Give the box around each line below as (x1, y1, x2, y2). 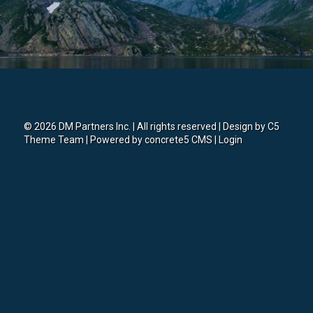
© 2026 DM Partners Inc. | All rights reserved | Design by (23, 121, 268, 133)
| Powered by (83, 134, 145, 146)
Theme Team (23, 134, 84, 146)
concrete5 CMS (144, 134, 212, 146)
